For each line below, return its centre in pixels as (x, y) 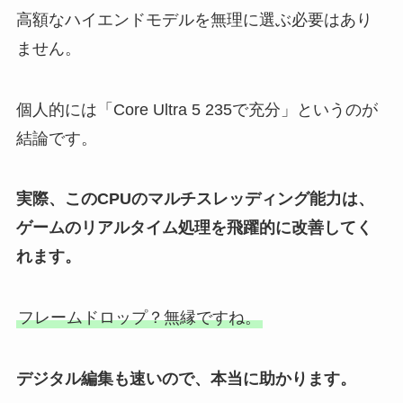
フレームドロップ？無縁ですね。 (139, 318)
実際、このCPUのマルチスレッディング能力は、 (195, 199)
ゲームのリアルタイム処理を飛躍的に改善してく (194, 228)
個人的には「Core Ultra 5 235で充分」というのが (197, 109)
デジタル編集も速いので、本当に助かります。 (186, 379)
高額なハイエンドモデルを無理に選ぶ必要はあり (194, 19)
